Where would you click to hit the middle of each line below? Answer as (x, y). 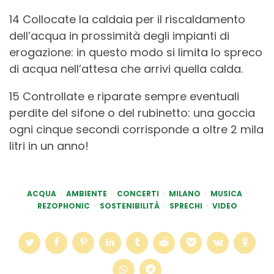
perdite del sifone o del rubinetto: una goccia (132, 113)
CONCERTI (138, 194)
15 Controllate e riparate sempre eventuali (124, 97)
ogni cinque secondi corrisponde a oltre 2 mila (136, 130)
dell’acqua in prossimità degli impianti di (119, 36)
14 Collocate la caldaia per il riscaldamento (127, 20)
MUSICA (226, 194)
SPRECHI (186, 206)
